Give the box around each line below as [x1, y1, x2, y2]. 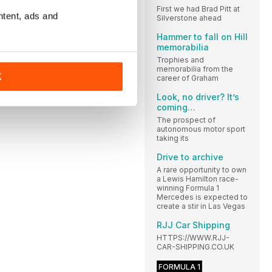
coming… [157, 101, 195, 112]
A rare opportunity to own [157, 165, 246, 174]
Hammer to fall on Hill [157, 31, 248, 42]
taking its [157, 133, 189, 143]
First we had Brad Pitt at [157, 4, 240, 13]
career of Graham [157, 73, 219, 83]
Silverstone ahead [157, 13, 222, 22]
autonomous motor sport [157, 124, 245, 134]
